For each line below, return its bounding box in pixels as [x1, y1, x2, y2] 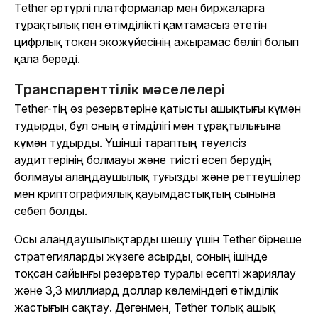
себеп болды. [14, 204, 87, 219]
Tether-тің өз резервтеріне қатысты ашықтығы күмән [14, 102, 301, 116]
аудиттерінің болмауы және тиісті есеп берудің [14, 153, 272, 168]
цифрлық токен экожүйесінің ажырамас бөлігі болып [14, 35, 299, 50]
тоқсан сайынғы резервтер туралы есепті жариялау [14, 266, 296, 281]
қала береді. [14, 52, 80, 67]
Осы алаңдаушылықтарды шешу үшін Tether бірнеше [14, 232, 302, 247]
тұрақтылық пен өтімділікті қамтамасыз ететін [14, 18, 267, 33]
